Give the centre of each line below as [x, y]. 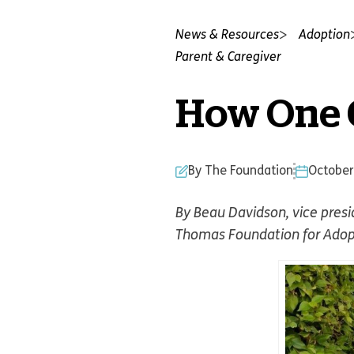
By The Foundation [241, 171]
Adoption [324, 36]
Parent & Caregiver [228, 58]
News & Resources [227, 36]
